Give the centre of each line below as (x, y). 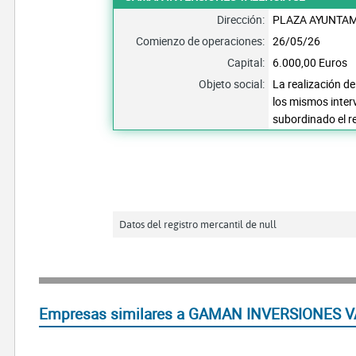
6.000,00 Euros (310, 62)
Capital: (246, 62)
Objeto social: (232, 83)
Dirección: (241, 19)
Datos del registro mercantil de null (198, 224)
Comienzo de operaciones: (201, 41)
